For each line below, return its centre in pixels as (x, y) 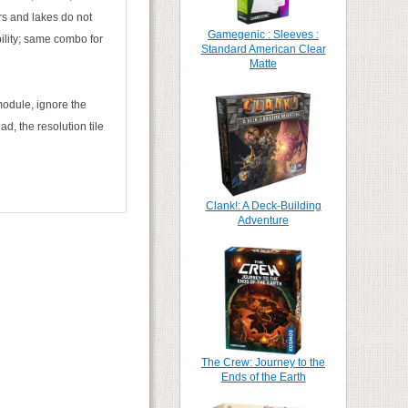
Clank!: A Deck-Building (263, 206)
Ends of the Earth (263, 377)
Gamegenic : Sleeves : (263, 35)
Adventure (263, 220)
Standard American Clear (263, 49)
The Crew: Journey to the (263, 362)
